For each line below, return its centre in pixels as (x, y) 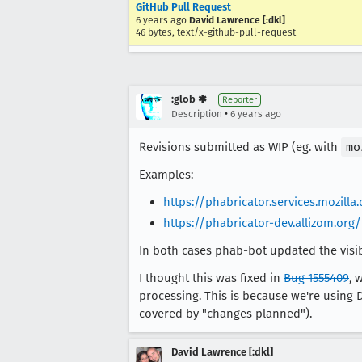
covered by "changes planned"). (225, 313)
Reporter (240, 100)
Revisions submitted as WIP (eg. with (240, 147)
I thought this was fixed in (211, 278)
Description (197, 114)
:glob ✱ (189, 99)
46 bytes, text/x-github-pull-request (216, 32)
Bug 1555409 (316, 278)
